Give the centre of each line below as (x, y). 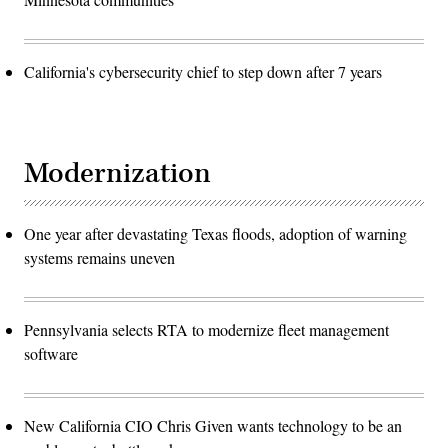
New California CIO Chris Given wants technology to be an (213, 426)
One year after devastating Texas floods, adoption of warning (215, 234)
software (51, 354)
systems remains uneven (99, 258)
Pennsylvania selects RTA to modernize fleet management (206, 330)
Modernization (117, 174)
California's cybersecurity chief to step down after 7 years (203, 72)
